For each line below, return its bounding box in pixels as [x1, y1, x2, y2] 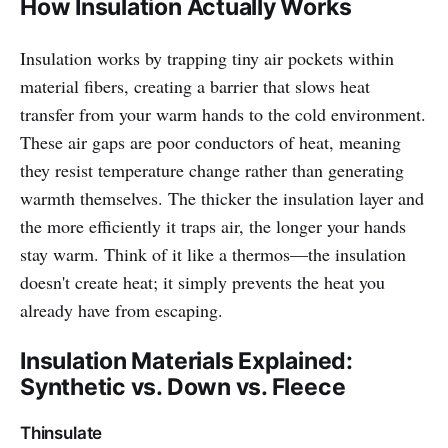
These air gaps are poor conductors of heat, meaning [20, 130, 401, 155]
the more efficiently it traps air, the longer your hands [20, 214, 406, 239]
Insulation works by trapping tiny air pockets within [20, 46, 394, 71]
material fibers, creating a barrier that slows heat [20, 74, 370, 99]
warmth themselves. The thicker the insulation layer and [20, 186, 424, 211]
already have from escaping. [20, 298, 223, 323]
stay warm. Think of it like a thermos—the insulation [20, 242, 406, 267]
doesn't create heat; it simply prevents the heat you [20, 270, 385, 295]
